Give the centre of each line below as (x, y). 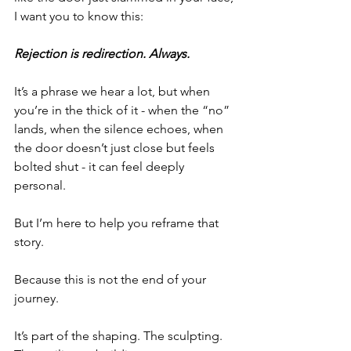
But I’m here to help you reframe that (118, 223)
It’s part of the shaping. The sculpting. (120, 336)
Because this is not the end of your (112, 279)
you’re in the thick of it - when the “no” (123, 110)
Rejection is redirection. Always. (102, 54)
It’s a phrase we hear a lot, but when (114, 91)
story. (29, 242)
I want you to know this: (79, 16)
